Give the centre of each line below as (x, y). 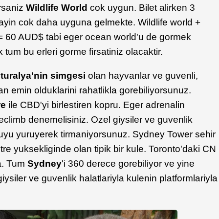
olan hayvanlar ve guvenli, (142, 75)
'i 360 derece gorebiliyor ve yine (128, 163)
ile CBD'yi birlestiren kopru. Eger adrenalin (96, 105)
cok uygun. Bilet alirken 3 (142, 7)
